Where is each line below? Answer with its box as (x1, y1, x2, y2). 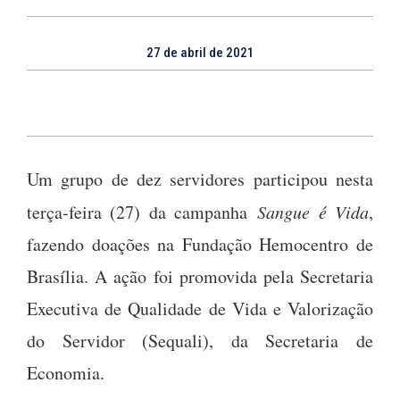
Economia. (27, 361, 104, 386)
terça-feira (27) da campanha (27, 200, 258, 225)
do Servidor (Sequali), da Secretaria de (27, 329, 373, 354)
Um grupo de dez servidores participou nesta (27, 167, 373, 192)
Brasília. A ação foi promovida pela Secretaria (27, 264, 373, 289)
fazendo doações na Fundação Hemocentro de (27, 232, 373, 257)
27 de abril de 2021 (146, 45, 254, 62)
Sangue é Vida (257, 200, 370, 224)
